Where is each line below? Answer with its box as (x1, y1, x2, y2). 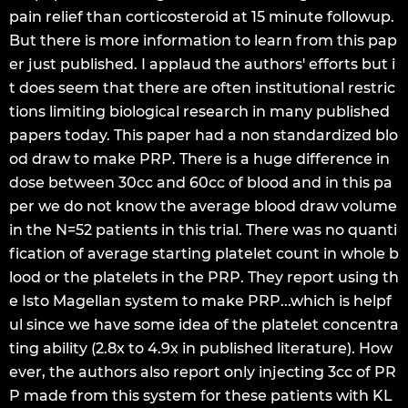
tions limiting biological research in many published (9, 103, 390, 120)
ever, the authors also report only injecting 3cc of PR (9, 363, 396, 381)
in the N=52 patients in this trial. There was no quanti (9, 221, 397, 239)
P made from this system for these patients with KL (9, 387, 393, 404)
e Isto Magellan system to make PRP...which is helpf (9, 292, 392, 310)
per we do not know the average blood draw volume (9, 198, 397, 215)
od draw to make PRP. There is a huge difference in (9, 150, 390, 168)
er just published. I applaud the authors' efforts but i (9, 56, 395, 73)
